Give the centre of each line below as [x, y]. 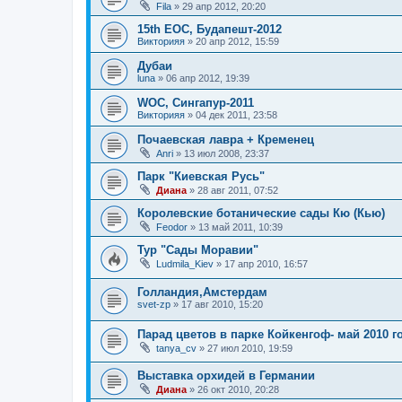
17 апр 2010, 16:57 [266, 264]
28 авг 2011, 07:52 [238, 191]
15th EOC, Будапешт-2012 [210, 30]
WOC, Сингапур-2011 [196, 103]
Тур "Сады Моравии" [198, 250]
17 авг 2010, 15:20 [222, 305]
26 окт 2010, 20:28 [238, 390]
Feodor [172, 227]
